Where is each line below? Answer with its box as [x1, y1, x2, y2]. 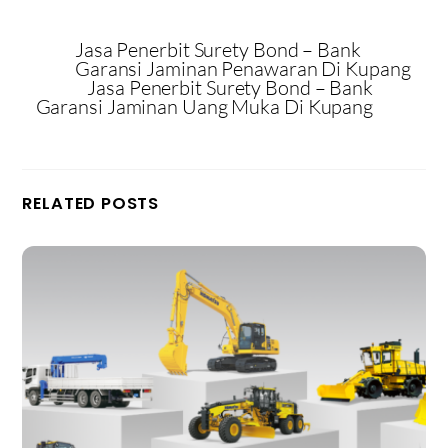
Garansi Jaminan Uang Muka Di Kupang [35, 94, 374, 120]
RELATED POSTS [22, 192, 160, 216]
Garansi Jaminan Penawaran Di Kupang [74, 56, 411, 82]
